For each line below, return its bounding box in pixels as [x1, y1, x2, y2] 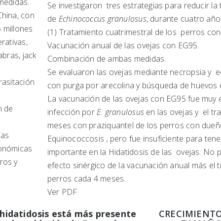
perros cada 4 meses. [47, 173, 126, 184]
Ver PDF [47, 186, 77, 198]
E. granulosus [97, 107, 144, 118]
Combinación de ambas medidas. [47, 53, 166, 65]
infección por [47, 107, 97, 118]
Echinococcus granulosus [58, 13, 147, 25]
